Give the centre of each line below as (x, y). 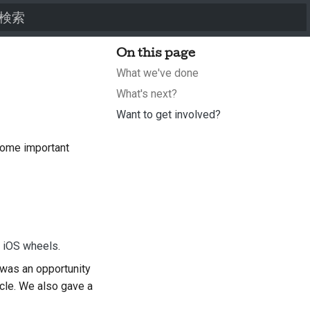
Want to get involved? (168, 114)
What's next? (146, 93)
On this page (155, 52)
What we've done (157, 73)
